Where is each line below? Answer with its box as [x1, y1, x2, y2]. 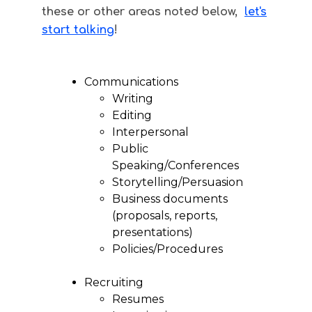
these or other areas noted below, [42, 6, 244, 18]
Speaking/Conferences [111, 159, 242, 172]
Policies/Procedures [111, 242, 223, 256]
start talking [42, 24, 114, 36]
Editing [111, 109, 155, 122]
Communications [84, 75, 181, 88]
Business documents [111, 192, 228, 205]
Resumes [111, 292, 164, 306]
